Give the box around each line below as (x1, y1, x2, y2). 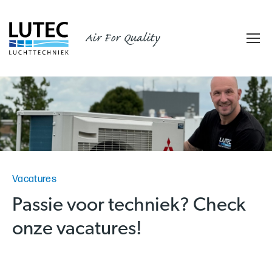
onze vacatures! (12, 219, 142, 239)
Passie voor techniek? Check (12, 195, 246, 216)
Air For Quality (85, 30, 160, 49)
